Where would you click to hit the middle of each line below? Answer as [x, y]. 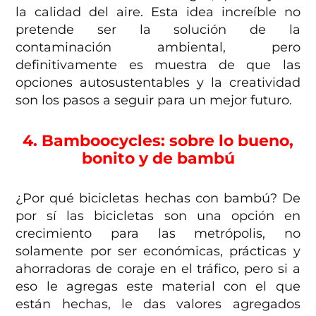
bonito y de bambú [158, 158]
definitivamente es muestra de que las [158, 65]
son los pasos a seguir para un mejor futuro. [154, 100]
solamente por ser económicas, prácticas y [158, 251]
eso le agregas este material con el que [158, 286]
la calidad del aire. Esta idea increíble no [158, 12]
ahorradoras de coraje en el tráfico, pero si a [158, 268]
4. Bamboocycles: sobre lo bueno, [158, 140]
